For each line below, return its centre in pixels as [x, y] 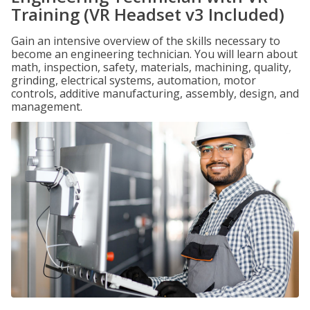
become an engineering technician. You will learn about [154, 54]
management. [47, 107]
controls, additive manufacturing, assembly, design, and [155, 93]
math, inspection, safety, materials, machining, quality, [151, 67]
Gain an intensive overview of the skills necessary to [146, 41]
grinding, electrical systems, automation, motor [134, 80]
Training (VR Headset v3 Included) [148, 14]
